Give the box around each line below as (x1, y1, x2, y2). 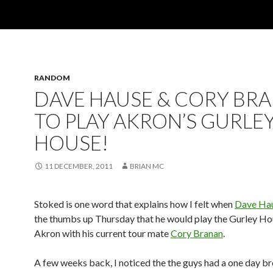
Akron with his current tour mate (34, 227, 171, 239)
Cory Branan (171, 227, 223, 239)
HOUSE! (34, 130, 108, 155)
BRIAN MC (130, 161, 164, 171)
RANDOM (34, 73, 70, 82)
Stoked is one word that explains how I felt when (34, 198, 235, 210)
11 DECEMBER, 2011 (44, 161, 113, 171)
